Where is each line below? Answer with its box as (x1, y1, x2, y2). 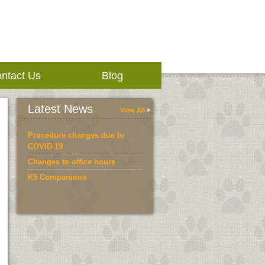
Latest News (28, 102, 93, 115)
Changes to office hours (28, 157, 115, 166)
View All (120, 106, 145, 114)
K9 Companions (28, 173, 86, 182)
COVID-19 (28, 142, 63, 151)
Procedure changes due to (28, 131, 124, 140)
